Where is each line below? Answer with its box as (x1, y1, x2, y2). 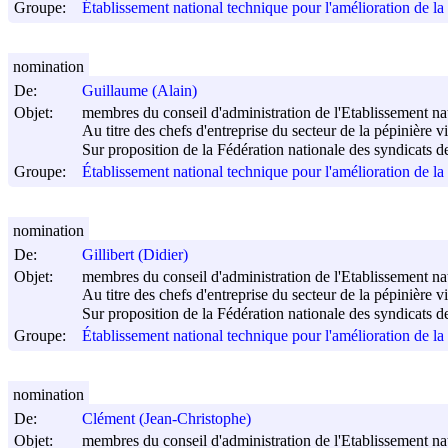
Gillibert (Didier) (82, 246, 188, 264)
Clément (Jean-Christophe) (82, 410, 251, 428)
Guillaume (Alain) (82, 82, 197, 100)
